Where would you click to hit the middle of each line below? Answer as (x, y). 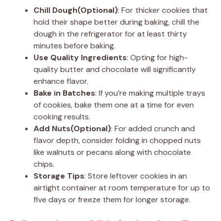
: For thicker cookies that (163, 10)
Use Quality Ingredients (80, 57)
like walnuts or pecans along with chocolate (112, 152)
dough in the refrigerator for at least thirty (110, 34)
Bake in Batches (64, 93)
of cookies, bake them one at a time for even (114, 105)
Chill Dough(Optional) (76, 10)
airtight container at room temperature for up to (122, 187)
